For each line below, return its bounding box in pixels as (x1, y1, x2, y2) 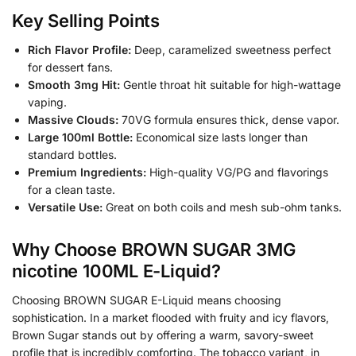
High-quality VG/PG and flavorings (146, 165, 328, 180)
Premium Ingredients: (28, 165, 146, 180)
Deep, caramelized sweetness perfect (131, 43, 331, 57)
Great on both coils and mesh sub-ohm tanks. (103, 200, 342, 215)
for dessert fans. (28, 60, 113, 75)
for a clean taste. (28, 183, 115, 197)
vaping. (28, 95, 67, 110)
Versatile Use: (28, 200, 103, 215)
